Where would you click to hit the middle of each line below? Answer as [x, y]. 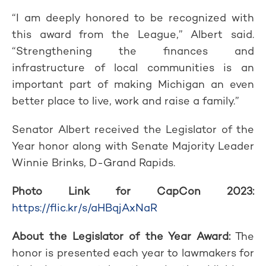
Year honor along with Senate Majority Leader [133, 146]
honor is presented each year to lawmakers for [133, 253]
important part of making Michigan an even [133, 84]
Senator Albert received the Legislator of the [133, 129]
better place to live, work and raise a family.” [126, 101]
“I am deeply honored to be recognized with [133, 18]
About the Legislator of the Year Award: [121, 236]
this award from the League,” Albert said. [133, 34]
